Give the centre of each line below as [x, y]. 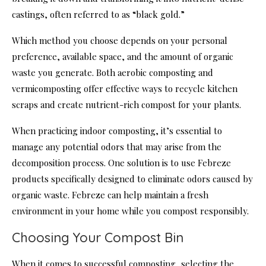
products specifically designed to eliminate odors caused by [132, 178]
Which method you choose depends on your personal [120, 40]
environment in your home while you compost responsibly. [130, 210]
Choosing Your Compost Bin [98, 237]
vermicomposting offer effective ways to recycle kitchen [125, 88]
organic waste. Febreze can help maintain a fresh [110, 194]
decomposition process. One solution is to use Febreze [121, 162]
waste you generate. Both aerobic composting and [113, 72]
